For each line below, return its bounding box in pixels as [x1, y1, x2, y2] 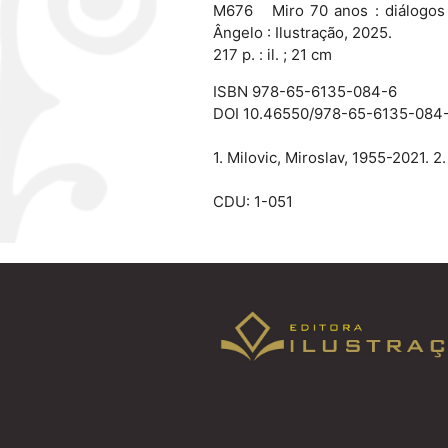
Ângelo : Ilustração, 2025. [212, 22, 392, 42]
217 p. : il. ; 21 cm [212, 44, 332, 64]
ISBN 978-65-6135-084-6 [212, 81, 397, 101]
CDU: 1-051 [212, 191, 293, 211]
